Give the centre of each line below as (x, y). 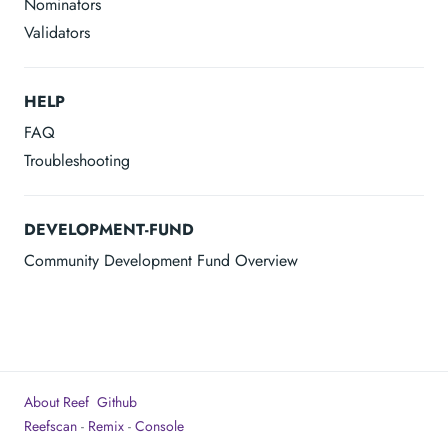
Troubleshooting (77, 160)
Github (117, 402)
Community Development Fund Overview (161, 260)
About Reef (56, 402)
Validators (57, 32)
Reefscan (50, 426)
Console (159, 426)
